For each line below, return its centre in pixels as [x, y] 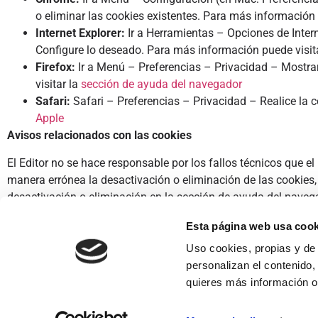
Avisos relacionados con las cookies [101, 136]
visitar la [58, 84]
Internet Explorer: [82, 33]
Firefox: [55, 67]
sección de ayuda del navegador [163, 84]
